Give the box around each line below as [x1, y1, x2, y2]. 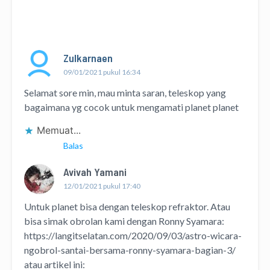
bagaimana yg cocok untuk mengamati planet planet [24, 101, 239, 113]
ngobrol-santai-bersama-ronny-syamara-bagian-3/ [24, 244, 236, 256]
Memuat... [37, 124, 81, 137]
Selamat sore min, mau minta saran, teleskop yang [24, 87, 226, 99]
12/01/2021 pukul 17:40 [63, 181, 140, 191]
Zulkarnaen [63, 51, 113, 65]
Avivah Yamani [63, 165, 127, 179]
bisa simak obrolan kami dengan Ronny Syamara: [24, 215, 224, 227]
